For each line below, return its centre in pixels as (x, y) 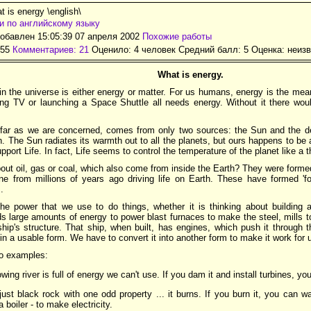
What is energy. (190, 74)
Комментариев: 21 (51, 49)
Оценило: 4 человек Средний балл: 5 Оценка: (188, 49)
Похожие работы (177, 36)
